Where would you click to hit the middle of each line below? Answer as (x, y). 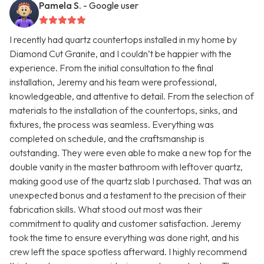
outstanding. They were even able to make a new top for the (131, 153)
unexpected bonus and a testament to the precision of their (128, 195)
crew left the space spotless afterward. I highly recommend (128, 252)
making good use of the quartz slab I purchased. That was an (131, 181)
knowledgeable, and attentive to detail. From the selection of (132, 96)
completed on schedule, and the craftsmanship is (107, 139)
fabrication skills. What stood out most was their (106, 209)
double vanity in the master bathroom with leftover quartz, (126, 167)
